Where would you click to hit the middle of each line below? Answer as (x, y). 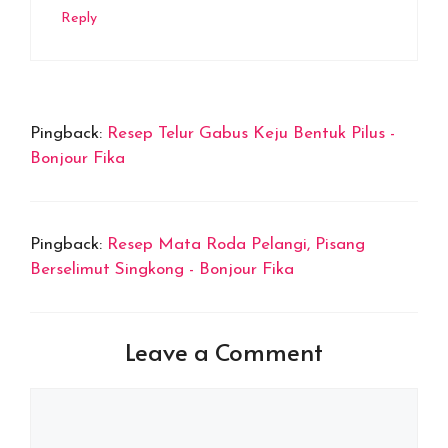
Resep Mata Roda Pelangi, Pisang (236, 244)
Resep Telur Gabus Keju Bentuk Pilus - (251, 133)
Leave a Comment (224, 351)
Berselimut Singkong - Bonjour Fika (162, 269)
